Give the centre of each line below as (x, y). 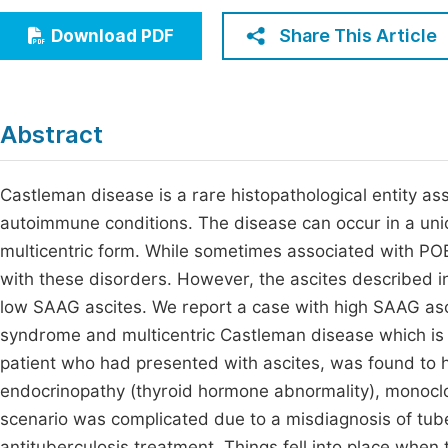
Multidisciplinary (93, 93)
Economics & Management (132, 19)
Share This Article (358, 35)
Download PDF (112, 36)
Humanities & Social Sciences (142, 56)
